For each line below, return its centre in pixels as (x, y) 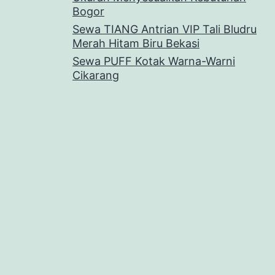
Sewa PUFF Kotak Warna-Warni (154, 61)
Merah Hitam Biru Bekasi (136, 44)
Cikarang (96, 76)
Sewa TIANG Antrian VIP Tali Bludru (165, 29)
